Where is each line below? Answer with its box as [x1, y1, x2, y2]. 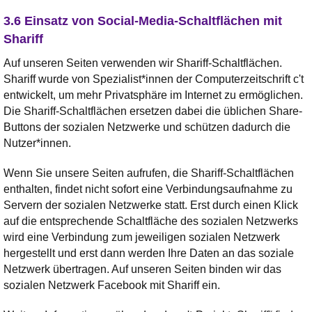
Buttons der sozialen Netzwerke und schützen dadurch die [3, 120, 290, 133]
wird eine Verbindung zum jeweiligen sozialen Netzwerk [3, 231, 280, 243]
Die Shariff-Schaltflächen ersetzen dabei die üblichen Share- [3, 104, 302, 117]
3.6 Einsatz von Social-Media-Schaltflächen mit [3, 13, 282, 28]
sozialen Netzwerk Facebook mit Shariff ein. [3, 279, 220, 291]
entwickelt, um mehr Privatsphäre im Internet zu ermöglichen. [3, 88, 303, 101]
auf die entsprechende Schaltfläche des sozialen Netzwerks [3, 214, 298, 227]
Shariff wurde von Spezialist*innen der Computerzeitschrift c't [3, 72, 304, 85]
